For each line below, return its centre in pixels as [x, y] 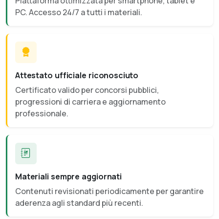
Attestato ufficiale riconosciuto [77, 75]
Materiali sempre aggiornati [68, 176]
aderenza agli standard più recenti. [79, 203]
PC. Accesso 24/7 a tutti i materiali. [79, 12]
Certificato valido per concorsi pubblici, [87, 90]
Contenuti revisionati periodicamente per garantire [109, 191]
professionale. [42, 113]
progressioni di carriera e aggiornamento [90, 101]
